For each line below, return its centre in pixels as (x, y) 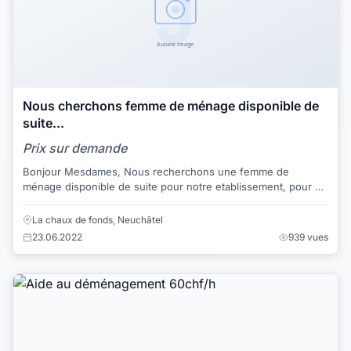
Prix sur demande (75, 148)
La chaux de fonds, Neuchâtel (98, 219)
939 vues (308, 237)
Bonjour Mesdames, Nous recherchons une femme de (73, 172)
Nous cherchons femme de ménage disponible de (171, 106)
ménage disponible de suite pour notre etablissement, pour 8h (175, 187)
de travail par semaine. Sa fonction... (168, 202)
